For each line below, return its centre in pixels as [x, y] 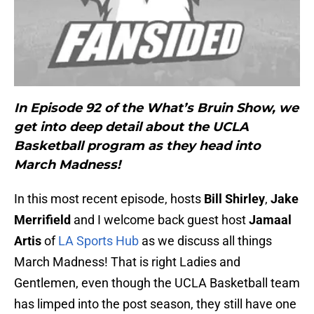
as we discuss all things [205, 241]
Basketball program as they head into [137, 146]
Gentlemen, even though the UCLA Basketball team [157, 283]
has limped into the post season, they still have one [155, 304]
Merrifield [42, 220]
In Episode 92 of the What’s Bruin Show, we [156, 108]
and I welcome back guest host [160, 220]
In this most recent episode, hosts [109, 199]
